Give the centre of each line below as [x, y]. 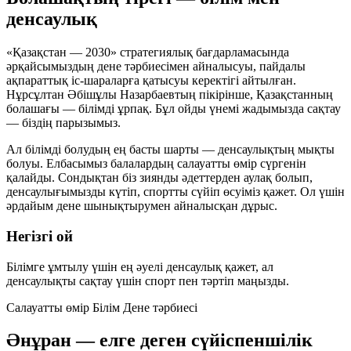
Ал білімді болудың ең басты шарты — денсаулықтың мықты [170, 150]
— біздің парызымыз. [63, 123]
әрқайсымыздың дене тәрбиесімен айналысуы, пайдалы [156, 67]
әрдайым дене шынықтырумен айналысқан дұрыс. [142, 206]
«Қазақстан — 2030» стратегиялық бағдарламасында [148, 52]
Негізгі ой [40, 236]
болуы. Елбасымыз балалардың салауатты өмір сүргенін [156, 164]
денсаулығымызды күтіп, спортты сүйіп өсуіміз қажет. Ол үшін [175, 192]
